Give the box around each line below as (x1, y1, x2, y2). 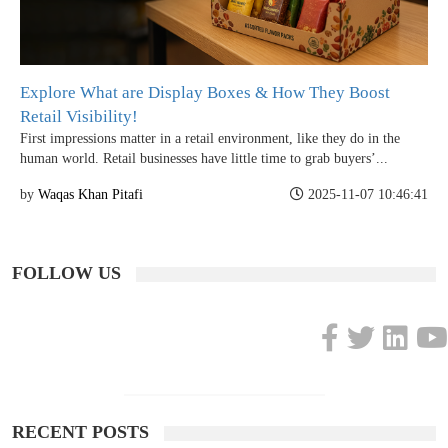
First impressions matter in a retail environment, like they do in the (20, 130, 400, 146)
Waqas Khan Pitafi (38, 186, 143, 202)
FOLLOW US (12, 262, 121, 283)
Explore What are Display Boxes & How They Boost (20, 82, 390, 102)
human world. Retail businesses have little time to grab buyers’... (20, 150, 388, 166)
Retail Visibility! (20, 106, 138, 126)
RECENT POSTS (12, 421, 149, 442)
